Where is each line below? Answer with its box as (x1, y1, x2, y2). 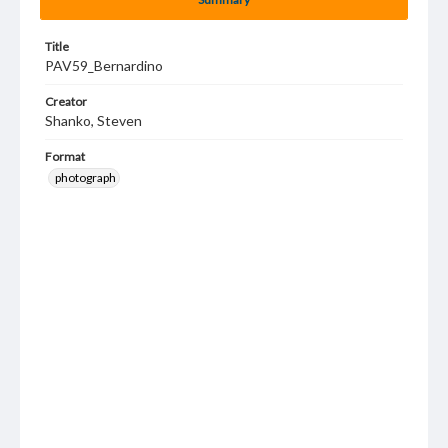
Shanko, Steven (45, 112, 142, 129)
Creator (45, 94, 87, 109)
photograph (55, 170, 116, 185)
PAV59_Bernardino (45, 57, 163, 74)
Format (45, 149, 85, 164)
